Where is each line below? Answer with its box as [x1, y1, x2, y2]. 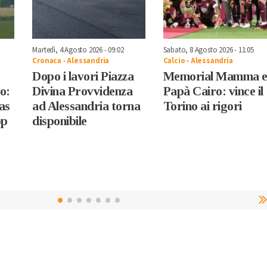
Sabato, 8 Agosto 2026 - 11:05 [163, 44, 254, 55]
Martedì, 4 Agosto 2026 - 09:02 [32, 44, 124, 55]
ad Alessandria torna [32, 98, 141, 113]
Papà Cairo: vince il [163, 83, 263, 98]
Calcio [163, 55, 185, 66]
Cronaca [32, 55, 61, 66]
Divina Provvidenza [32, 83, 133, 98]
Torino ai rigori [163, 98, 242, 113]
